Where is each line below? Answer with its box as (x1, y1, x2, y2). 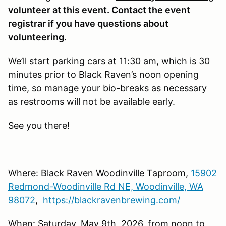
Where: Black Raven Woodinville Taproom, (8, 167, 191, 178)
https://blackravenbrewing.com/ (43, 194, 180, 205)
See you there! (8, 120, 70, 131)
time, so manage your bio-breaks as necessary (8, 82, 207, 93)
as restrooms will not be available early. (8, 96, 175, 107)
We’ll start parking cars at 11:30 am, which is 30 (8, 55, 210, 66)
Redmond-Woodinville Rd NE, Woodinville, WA (8, 181, 203, 192)
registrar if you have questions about (8, 18, 168, 29)
